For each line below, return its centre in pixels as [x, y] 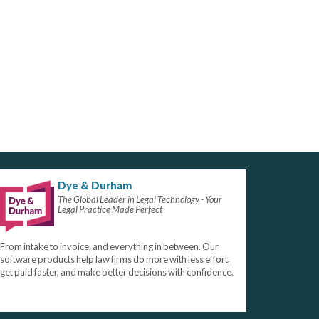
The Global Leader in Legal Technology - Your [140, 199]
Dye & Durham [95, 185]
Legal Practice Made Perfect [110, 209]
